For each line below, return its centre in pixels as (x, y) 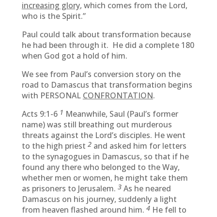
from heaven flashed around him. (84, 210)
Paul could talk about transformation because (106, 34)
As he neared (147, 188)
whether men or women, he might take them (105, 178)
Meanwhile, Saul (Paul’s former (122, 114)
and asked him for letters (140, 146)
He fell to (169, 210)
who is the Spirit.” (54, 16)
